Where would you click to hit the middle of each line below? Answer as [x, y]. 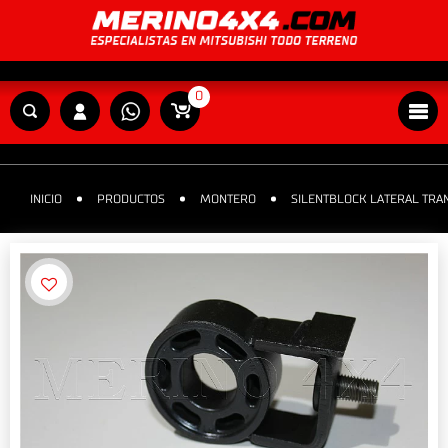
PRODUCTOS [131, 199]
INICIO [46, 199]
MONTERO [228, 199]
